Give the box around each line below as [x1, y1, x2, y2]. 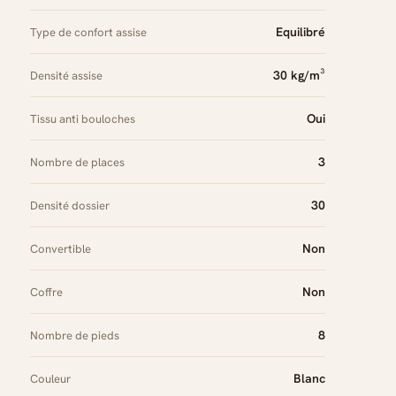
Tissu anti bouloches [30, 111, 135, 126]
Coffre [30, 285, 63, 300]
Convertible [30, 241, 91, 256]
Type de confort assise [30, 25, 147, 40]
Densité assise [30, 68, 103, 83]
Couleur [30, 371, 71, 386]
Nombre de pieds [30, 328, 119, 343]
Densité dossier [30, 198, 110, 213]
